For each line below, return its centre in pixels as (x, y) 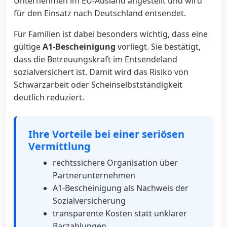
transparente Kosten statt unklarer (120, 213)
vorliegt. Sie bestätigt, (158, 46)
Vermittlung (60, 146)
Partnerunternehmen (94, 175)
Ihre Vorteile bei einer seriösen (106, 134)
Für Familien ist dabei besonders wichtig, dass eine (111, 34)
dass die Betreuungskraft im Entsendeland (96, 59)
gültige (28, 46)
